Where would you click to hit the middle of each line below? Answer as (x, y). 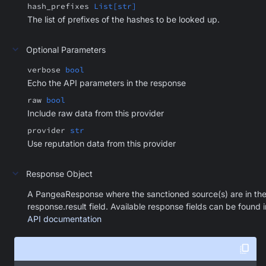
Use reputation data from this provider (102, 143)
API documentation (64, 219)
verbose (44, 70)
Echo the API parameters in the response (107, 83)
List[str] (115, 6)
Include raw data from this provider (96, 113)
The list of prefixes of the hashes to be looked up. (123, 19)
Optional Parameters (66, 49)
